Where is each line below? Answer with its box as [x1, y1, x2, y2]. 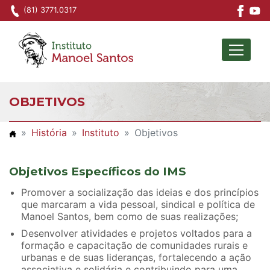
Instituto [82, 127, 119, 139]
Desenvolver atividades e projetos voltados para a [21, 227, 252, 240]
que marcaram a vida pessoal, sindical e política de [21, 198, 255, 211]
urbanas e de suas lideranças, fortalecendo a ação [21, 251, 251, 264]
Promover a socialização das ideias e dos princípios [21, 186, 259, 199]
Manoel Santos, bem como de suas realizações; [21, 210, 238, 223]
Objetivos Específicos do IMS [9, 165, 186, 179]
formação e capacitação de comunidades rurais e [21, 239, 248, 252]
